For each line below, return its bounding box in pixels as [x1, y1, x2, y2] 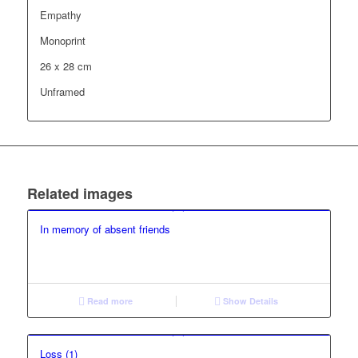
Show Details [221, 295, 279, 308]
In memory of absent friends [39, 221, 170, 237]
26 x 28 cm [39, 58, 92, 74]
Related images [26, 183, 133, 205]
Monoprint [39, 33, 86, 49]
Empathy [39, 7, 82, 23]
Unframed [39, 84, 85, 100]
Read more [85, 295, 133, 308]
